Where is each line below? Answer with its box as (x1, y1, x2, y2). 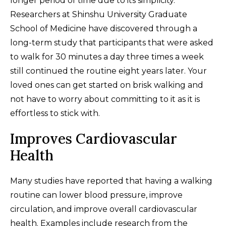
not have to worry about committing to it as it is (10, 94, 200, 104)
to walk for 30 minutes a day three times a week (10, 52, 204, 62)
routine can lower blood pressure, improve (10, 190, 183, 200)
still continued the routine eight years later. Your (10, 66, 207, 76)
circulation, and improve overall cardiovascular (10, 204, 197, 214)
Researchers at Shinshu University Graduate (10, 10, 187, 20)
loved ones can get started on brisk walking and (10, 80, 203, 90)
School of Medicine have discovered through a (10, 24, 197, 34)
